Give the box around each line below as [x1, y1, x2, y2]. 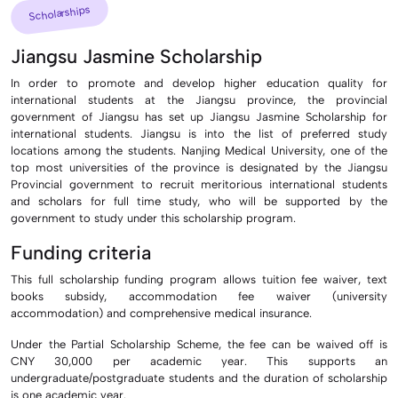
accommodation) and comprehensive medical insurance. [11, 306, 312, 320]
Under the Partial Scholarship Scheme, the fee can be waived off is [11, 337, 387, 351]
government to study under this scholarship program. [11, 211, 296, 225]
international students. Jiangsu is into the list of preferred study [11, 126, 387, 140]
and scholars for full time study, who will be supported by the [11, 194, 387, 208]
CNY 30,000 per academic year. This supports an [11, 354, 387, 368]
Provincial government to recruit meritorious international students [11, 177, 387, 191]
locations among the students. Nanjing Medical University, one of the [11, 143, 387, 157]
